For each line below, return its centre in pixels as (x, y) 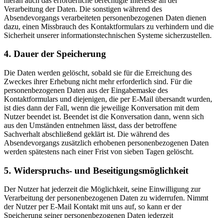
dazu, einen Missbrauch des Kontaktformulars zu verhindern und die (109, 26)
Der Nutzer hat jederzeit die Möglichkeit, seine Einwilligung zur (102, 189)
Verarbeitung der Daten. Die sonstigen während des (83, 9)
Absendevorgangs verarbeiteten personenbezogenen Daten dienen (105, 18)
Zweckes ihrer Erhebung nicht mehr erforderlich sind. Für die (98, 82)
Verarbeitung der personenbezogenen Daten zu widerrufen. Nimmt (106, 198)
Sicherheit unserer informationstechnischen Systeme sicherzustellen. (108, 35)
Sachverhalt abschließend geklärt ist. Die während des (87, 134)
